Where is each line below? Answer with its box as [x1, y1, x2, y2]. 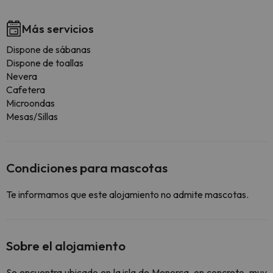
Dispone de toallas [6, 57, 83, 69]
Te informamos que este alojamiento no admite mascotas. [6, 188, 249, 201]
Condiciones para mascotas [6, 160, 168, 176]
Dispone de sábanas [6, 43, 91, 56]
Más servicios [22, 21, 94, 37]
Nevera [6, 70, 37, 83]
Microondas [6, 97, 55, 110]
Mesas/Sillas [6, 110, 58, 123]
